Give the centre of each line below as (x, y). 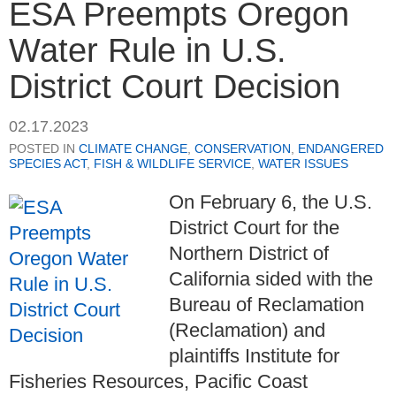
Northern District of (249, 253)
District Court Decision (175, 87)
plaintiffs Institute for (254, 355)
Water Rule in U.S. (148, 51)
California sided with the (271, 278)
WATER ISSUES (303, 163)
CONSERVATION (243, 148)
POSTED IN (44, 148)
